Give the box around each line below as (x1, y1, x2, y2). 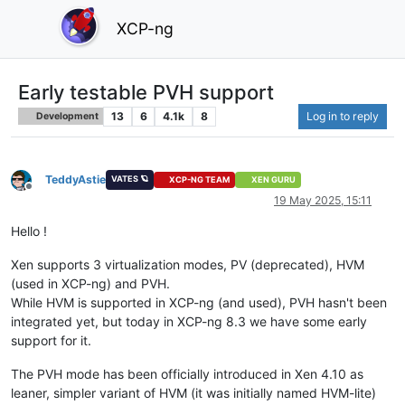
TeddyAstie (45, 172, 106, 186)
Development (34, 109, 99, 122)
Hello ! (11, 223, 47, 240)
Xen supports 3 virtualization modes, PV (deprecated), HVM (11, 257, 364, 273)
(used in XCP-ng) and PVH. (11, 276, 170, 292)
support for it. (11, 333, 91, 349)
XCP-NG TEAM (169, 174, 231, 185)
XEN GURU (250, 174, 296, 185)
